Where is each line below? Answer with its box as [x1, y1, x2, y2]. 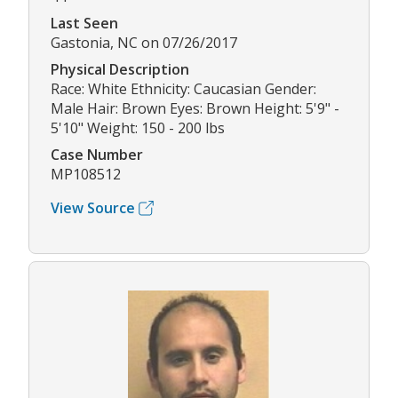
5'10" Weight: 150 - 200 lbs [51, 118, 225, 139]
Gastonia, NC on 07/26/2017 [51, 33, 237, 53]
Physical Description [51, 60, 189, 80]
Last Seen [51, 13, 118, 34]
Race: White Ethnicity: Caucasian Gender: [51, 79, 316, 99]
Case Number [51, 145, 143, 165]
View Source [51, 198, 135, 219]
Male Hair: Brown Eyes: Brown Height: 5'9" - [51, 99, 339, 119]
